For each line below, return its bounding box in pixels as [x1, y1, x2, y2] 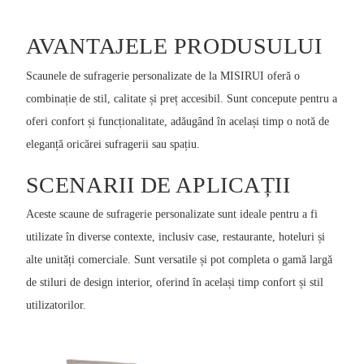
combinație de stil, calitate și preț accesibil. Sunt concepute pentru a [25, 92, 337, 105]
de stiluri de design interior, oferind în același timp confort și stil [25, 276, 323, 289]
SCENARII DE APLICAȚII [25, 171, 291, 197]
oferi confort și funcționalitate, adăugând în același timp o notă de [25, 115, 329, 128]
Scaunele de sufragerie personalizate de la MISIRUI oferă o [25, 69, 300, 82]
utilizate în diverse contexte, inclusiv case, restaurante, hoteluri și [25, 231, 325, 244]
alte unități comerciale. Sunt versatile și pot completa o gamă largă [25, 253, 332, 266]
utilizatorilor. [25, 299, 86, 312]
